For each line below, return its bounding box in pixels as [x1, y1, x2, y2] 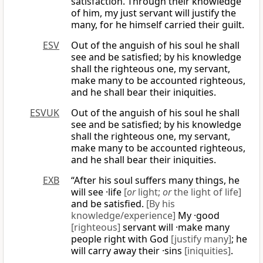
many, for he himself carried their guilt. [71, 18, 244, 32]
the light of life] [171, 186, 241, 199]
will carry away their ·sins [71, 244, 184, 258]
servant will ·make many [120, 221, 230, 234]
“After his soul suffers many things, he [71, 174, 240, 187]
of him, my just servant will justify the [71, 6, 236, 20]
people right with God [71, 232, 171, 246]
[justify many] [171, 232, 231, 246]
